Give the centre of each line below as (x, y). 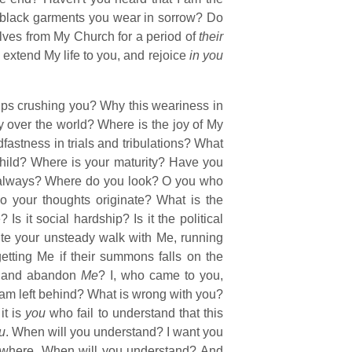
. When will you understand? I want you (114, 332)
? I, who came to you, (161, 275)
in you (206, 55)
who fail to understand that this (135, 313)
